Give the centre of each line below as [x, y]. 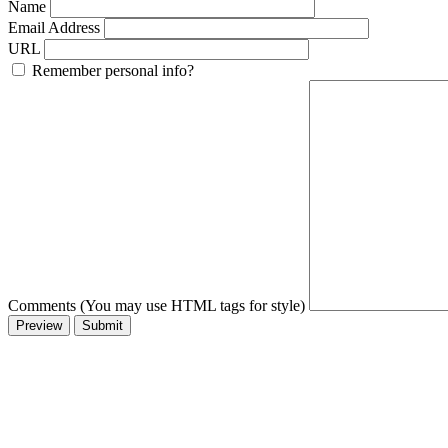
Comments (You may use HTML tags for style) [156, 306]
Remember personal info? [113, 71]
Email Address [54, 28]
